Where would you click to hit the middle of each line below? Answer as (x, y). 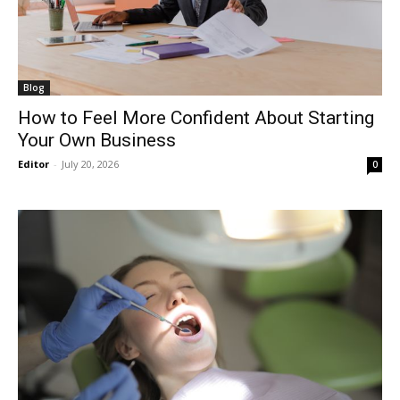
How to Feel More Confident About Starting (196, 118)
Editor (33, 164)
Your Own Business (97, 141)
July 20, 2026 (90, 164)
